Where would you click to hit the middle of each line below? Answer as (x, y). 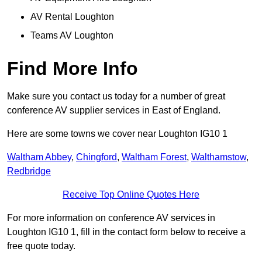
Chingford (96, 157)
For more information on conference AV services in (111, 218)
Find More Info (73, 69)
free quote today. (41, 246)
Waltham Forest (154, 157)
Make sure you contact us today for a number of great (116, 96)
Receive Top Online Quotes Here (131, 195)
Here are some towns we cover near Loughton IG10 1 (117, 134)
